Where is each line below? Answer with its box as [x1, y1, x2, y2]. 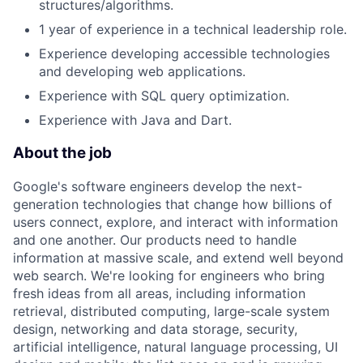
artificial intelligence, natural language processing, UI [13, 338, 338, 355]
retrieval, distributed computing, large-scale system [13, 302, 330, 319]
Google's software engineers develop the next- [13, 177, 302, 194]
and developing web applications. [39, 63, 246, 80]
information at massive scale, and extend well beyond [13, 249, 344, 266]
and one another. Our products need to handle [13, 231, 297, 248]
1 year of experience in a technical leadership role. [39, 21, 347, 38]
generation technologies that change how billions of [13, 195, 332, 212]
